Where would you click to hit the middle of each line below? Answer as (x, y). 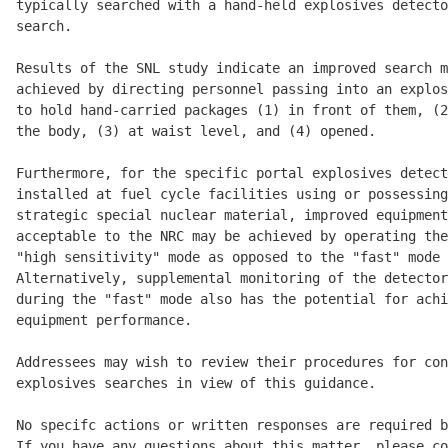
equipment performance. (104, 320)
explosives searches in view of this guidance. (196, 383)
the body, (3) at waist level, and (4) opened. (196, 131)
